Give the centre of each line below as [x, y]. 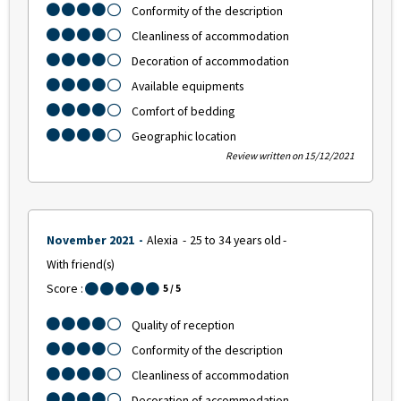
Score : [65, 289]
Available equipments [188, 86]
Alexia [164, 240]
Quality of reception [183, 325]
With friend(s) [81, 264]
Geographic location [184, 137]
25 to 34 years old [235, 240]
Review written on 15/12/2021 [290, 156]
